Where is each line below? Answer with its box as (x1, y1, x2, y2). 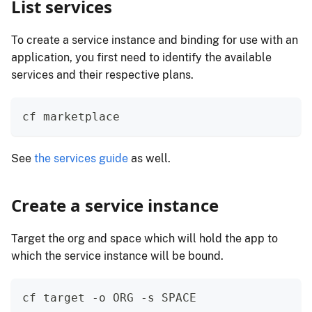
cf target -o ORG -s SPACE (22, 291, 196, 305)
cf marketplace (22, 110, 120, 124)
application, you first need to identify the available (11, 51, 272, 65)
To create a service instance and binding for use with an (11, 33, 298, 47)
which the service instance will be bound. (11, 249, 224, 263)
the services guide (34, 152, 128, 166)
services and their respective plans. (11, 68, 194, 82)
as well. (128, 152, 171, 166)
